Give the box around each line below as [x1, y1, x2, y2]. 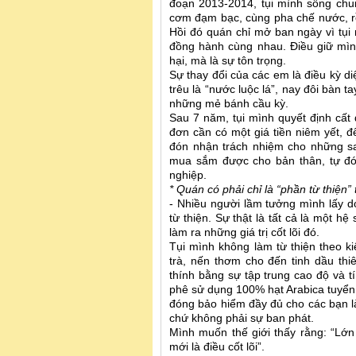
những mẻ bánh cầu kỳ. [169, 98, 292, 110]
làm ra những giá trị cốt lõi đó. [169, 226, 319, 239]
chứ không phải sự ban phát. [169, 312, 317, 325]
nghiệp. [169, 169, 210, 182]
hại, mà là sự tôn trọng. [169, 55, 286, 68]
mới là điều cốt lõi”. [169, 341, 265, 354]
